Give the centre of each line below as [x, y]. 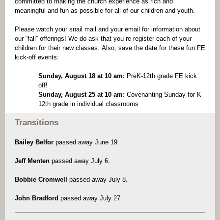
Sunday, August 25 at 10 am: [82, 95]
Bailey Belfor [35, 142]
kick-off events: [39, 57]
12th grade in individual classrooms [88, 104]
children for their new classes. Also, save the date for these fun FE [110, 48]
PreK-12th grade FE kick [162, 76]
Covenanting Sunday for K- [165, 95]
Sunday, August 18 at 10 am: [82, 76]
